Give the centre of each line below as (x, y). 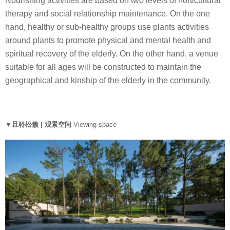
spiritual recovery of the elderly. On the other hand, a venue (112, 54)
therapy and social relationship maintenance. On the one (108, 14)
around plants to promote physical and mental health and (108, 41)
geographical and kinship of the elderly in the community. (108, 81)
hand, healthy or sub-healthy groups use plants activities (107, 27)
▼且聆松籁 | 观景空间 (39, 124)
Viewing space (95, 124)
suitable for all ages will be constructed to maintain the (103, 67)
